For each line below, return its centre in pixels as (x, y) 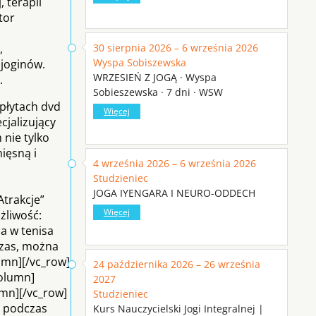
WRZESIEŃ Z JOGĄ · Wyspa (155, 77)
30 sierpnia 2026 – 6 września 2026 (176, 47)
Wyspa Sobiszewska (140, 62)
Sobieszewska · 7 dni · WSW (158, 92)
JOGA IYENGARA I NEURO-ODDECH (174, 193)
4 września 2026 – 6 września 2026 (175, 163)
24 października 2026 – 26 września (177, 264)
